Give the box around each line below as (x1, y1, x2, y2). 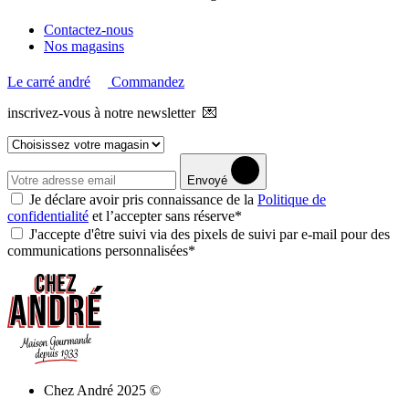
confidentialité (7, 207, 89, 224)
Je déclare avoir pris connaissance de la (29, 191, 257, 207)
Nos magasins (44, 37, 124, 54)
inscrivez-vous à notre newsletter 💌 (7, 104, 217, 121)
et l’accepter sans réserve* (89, 207, 242, 224)
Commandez (108, 73, 184, 89)
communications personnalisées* (7, 242, 195, 258)
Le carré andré (7, 73, 90, 89)
